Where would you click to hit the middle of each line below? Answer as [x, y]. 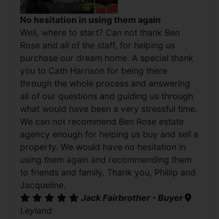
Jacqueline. [43, 185]
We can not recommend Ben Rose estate [102, 122]
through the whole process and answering [105, 84]
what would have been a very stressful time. [109, 109]
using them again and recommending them [106, 160]
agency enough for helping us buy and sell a [109, 134]
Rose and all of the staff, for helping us [98, 45]
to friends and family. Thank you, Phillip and [108, 173]
